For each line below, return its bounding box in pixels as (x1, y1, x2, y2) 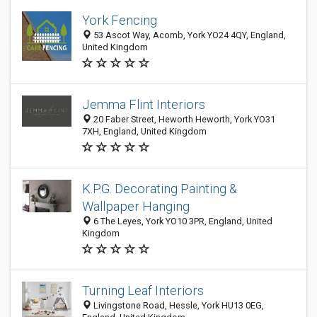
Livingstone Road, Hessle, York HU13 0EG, (91, 300, 264, 311)
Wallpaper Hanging (82, 199, 190, 214)
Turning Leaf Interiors (82, 283, 204, 298)
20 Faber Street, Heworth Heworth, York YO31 (91, 114, 275, 125)
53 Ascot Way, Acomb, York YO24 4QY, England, (91, 30, 286, 40)
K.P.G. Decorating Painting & (82, 181, 237, 196)
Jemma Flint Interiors (82, 97, 205, 112)
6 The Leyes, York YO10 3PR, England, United (91, 216, 272, 226)
